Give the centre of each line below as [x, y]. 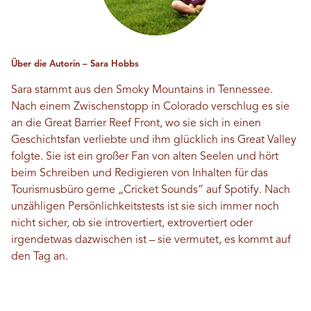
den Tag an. [40, 257]
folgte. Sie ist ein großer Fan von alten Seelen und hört [145, 157]
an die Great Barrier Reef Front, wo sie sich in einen [136, 124]
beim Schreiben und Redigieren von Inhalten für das [140, 174]
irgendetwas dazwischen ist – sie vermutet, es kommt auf [151, 240]
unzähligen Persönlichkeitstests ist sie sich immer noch [145, 207]
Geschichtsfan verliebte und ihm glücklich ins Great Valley [154, 140]
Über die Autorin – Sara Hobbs [75, 64]
